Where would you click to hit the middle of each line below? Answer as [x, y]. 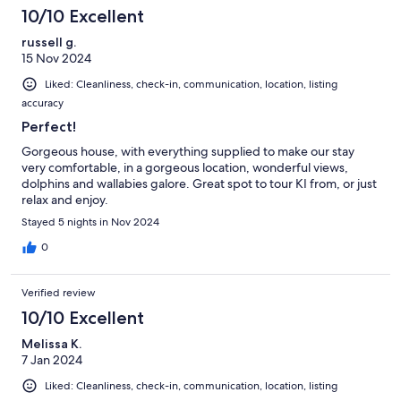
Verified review [59, 293]
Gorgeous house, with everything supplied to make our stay [188, 152]
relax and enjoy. [65, 200]
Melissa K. [51, 344]
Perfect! [49, 127]
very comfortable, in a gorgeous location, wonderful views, [185, 168]
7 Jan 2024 [52, 360]
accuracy [43, 103]
